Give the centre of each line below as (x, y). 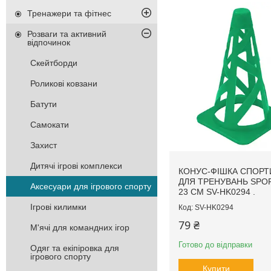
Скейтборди (54, 63)
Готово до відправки (215, 245)
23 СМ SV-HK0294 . (217, 192)
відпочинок (49, 43)
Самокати (50, 125)
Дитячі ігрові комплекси (76, 166)
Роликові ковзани (64, 84)
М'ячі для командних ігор (80, 228)
